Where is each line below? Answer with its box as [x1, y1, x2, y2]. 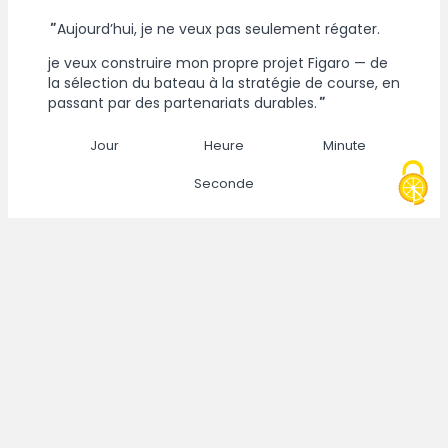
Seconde [194, 173, 254, 193]
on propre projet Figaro [191, 52, 350, 73]
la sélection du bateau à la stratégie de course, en [48, 72, 400, 93]
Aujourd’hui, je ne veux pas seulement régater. [57, 18, 380, 39]
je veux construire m [48, 52, 191, 73]
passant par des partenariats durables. [48, 92, 317, 113]
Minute [322, 135, 366, 155]
